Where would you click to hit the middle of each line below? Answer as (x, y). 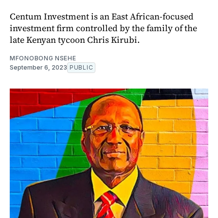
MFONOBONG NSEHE (43, 58)
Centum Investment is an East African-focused (102, 16)
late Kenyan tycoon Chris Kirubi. (75, 39)
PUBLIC (82, 67)
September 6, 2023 (38, 67)
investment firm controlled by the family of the (103, 28)
